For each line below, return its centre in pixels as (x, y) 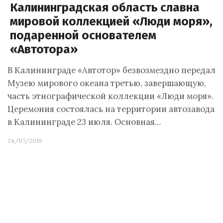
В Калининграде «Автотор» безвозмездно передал (111, 70)
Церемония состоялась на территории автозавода (111, 109)
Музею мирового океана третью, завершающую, (107, 83)
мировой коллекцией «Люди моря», (111, 21)
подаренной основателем (83, 35)
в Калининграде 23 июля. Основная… (84, 122)
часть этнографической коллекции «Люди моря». (111, 96)
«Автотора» (44, 49)
